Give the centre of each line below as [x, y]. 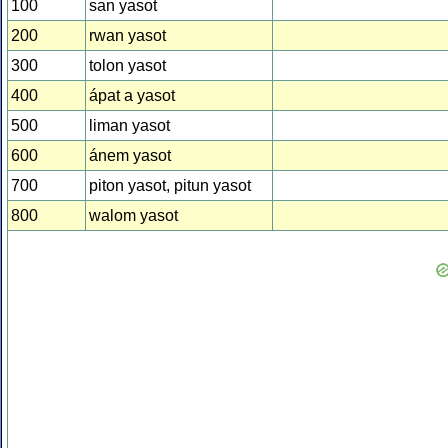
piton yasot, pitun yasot [170, 186]
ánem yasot [130, 156]
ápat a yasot [132, 96]
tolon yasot [127, 66]
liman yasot [129, 126]
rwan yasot [127, 36]
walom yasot [133, 216]
